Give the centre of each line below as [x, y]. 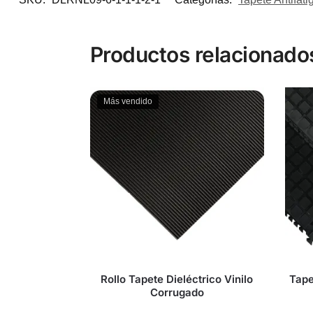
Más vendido [128, 102]
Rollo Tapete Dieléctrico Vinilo [177, 279]
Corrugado [177, 292]
